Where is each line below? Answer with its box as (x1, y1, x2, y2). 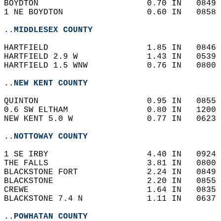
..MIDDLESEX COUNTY (4, 26, 93, 35)
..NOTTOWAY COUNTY (4, 132, 88, 141)
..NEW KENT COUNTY (4, 79, 88, 88)
